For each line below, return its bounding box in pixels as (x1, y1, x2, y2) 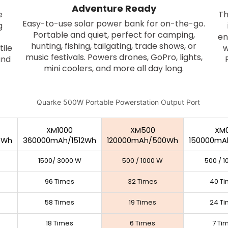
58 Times (45, 197, 74, 207)
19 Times (129, 197, 156, 207)
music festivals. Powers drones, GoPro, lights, (25, 51, 203, 64)
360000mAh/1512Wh (23, 135, 96, 146)
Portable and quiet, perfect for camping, (33, 29, 195, 41)
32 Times (128, 176, 157, 186)
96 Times (45, 176, 74, 186)
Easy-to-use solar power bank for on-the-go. (22, 18, 206, 30)
